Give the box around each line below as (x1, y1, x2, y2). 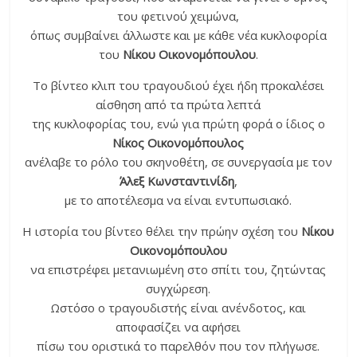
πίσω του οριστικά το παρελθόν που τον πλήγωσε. (37, 338, 320, 355)
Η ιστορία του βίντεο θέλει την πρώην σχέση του (22, 223, 302, 240)
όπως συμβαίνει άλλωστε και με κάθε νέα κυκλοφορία (29, 27, 327, 44)
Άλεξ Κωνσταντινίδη (119, 173, 234, 190)
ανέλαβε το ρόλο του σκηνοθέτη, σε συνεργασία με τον (24, 154, 332, 171)
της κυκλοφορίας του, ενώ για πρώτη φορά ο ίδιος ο (31, 116, 325, 132)
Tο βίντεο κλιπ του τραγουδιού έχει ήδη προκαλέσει (32, 77, 324, 94)
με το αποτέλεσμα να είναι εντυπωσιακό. (65, 192, 292, 209)
